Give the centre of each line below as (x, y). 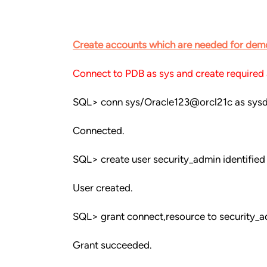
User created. (103, 188)
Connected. (99, 131)
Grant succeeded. (112, 245)
